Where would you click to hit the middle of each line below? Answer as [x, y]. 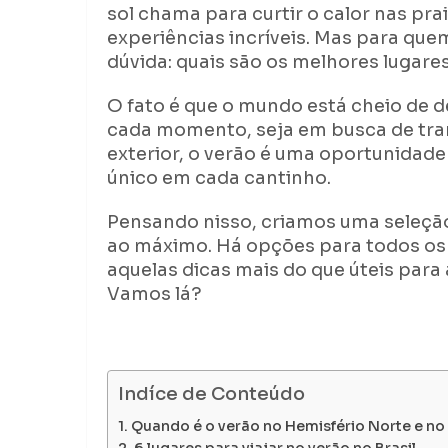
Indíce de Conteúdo [211, 394]
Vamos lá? [156, 294]
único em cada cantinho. [221, 178]
